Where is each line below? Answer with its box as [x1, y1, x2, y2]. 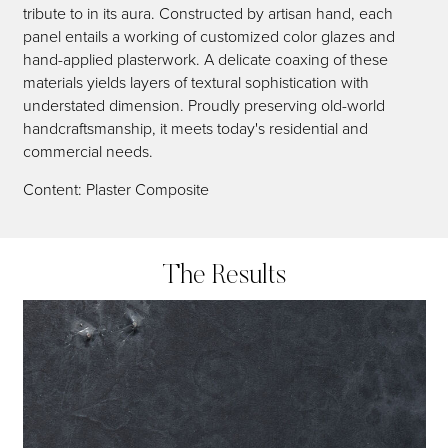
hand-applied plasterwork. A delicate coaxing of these [22, 47, 388, 71]
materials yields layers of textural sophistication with [22, 70, 369, 94]
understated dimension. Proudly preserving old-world [22, 93, 385, 117]
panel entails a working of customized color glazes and [22, 24, 395, 48]
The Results [162, 262, 286, 290]
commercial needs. [22, 139, 153, 163]
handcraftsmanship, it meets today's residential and [22, 116, 368, 140]
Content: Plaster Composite [22, 177, 209, 201]
